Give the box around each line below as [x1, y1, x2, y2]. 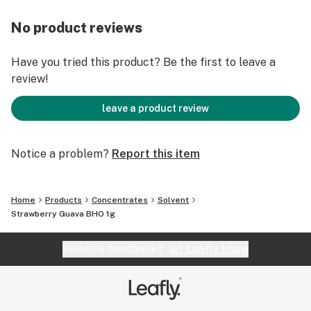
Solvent [158, 195, 189, 205]
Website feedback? [62, 242, 169, 255]
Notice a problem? [11, 147, 109, 160]
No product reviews [11, 19, 142, 36]
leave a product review [102, 103, 209, 114]
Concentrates [92, 195, 148, 205]
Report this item [112, 147, 200, 160]
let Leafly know [169, 242, 249, 255]
